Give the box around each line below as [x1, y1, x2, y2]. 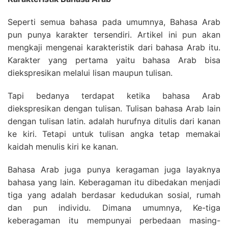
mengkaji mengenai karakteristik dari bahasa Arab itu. [8, 42, 220, 52]
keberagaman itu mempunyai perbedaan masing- [8, 215, 220, 225]
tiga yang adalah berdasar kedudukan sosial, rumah [8, 190, 220, 200]
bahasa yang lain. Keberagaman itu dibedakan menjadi [8, 177, 220, 187]
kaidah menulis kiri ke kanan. [8, 141, 118, 152]
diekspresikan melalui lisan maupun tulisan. [8, 68, 173, 78]
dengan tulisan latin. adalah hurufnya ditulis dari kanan [8, 116, 220, 126]
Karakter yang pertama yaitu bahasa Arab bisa [8, 55, 220, 65]
